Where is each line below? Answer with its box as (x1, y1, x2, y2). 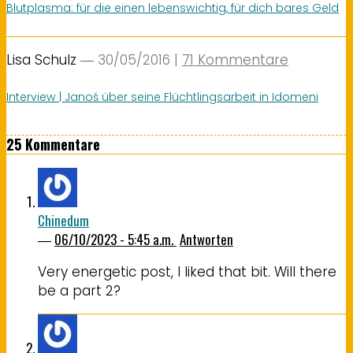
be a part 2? (38, 281, 121, 301)
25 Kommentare (6, 134, 100, 155)
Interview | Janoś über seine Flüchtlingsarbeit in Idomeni (6, 89, 318, 106)
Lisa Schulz (6, 50, 76, 69)
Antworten (180, 229, 233, 250)
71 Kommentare (182, 50, 288, 69)
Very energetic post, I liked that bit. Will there (38, 262, 336, 282)
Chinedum (38, 210, 89, 231)
